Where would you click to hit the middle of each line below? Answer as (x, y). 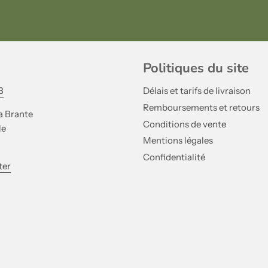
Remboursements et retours (201, 107)
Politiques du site (196, 68)
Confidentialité (174, 157)
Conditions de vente (185, 124)
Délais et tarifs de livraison (197, 91)
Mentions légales (178, 141)
